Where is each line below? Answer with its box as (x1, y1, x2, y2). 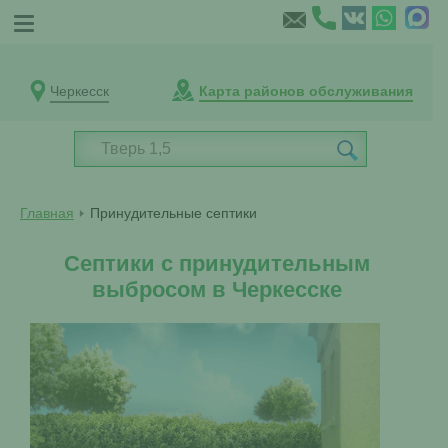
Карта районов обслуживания (199, 83, 413, 99)
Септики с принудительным (63, 251, 370, 276)
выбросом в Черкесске (91, 277, 342, 302)
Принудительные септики (90, 205, 257, 221)
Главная (20, 205, 74, 221)
